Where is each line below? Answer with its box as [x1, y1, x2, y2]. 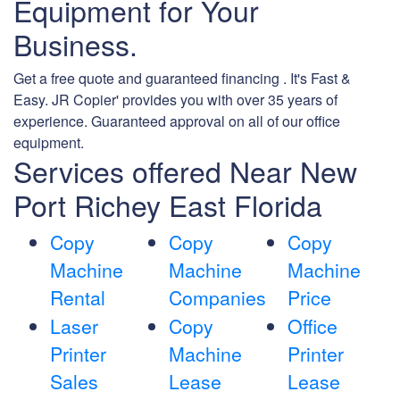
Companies [168, 284, 266, 312]
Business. [13, 23, 137, 65]
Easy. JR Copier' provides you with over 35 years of [13, 89, 337, 111]
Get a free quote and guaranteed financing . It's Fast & [13, 68, 351, 89]
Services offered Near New [13, 150, 357, 192]
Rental [50, 284, 105, 312]
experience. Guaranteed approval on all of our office [13, 111, 340, 132]
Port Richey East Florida [13, 184, 322, 226]
